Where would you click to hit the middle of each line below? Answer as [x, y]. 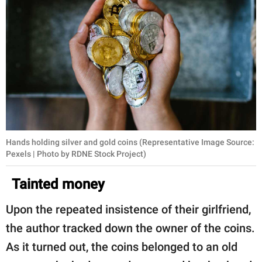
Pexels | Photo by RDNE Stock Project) [76, 154]
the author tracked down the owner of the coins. [130, 228]
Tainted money [58, 184]
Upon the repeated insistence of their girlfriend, [128, 209]
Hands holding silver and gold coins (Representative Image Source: [130, 142]
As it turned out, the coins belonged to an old [122, 247]
